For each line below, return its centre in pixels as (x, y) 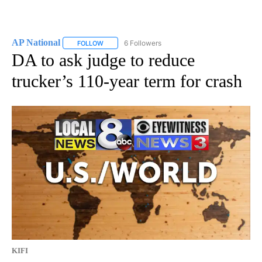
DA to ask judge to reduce (103, 60)
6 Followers (143, 43)
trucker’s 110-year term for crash (127, 81)
